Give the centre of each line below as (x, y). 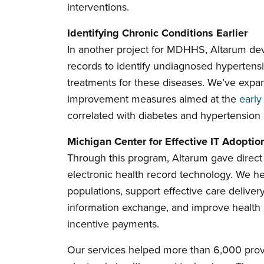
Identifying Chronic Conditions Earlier (157, 33)
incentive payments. (113, 224)
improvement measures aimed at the (153, 99)
